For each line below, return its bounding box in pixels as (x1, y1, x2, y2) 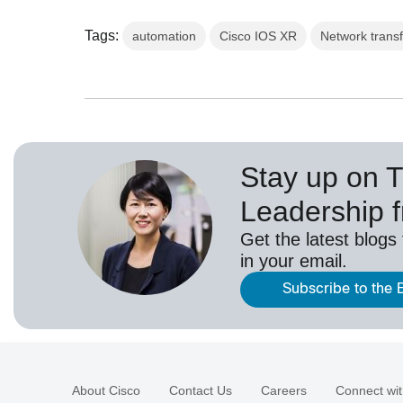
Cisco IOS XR (219, 28, 298, 43)
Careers (261, 382, 307, 398)
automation (132, 28, 197, 43)
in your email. (240, 250, 347, 271)
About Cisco (72, 382, 140, 398)
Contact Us (169, 382, 232, 398)
